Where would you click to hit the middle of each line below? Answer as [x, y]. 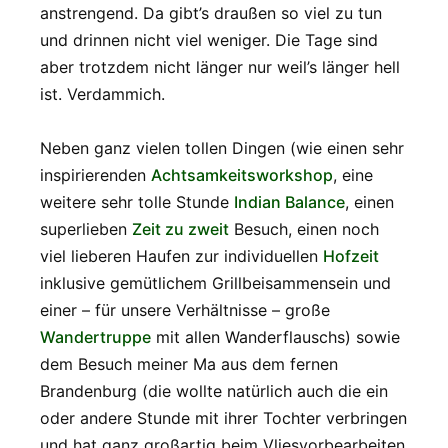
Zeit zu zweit [180, 229]
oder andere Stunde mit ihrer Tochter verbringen [223, 418]
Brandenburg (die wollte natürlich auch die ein [214, 391]
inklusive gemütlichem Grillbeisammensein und [215, 283]
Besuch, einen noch [304, 229]
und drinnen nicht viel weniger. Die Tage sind [209, 40]
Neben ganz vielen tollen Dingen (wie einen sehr [222, 148]
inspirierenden [95, 175]
